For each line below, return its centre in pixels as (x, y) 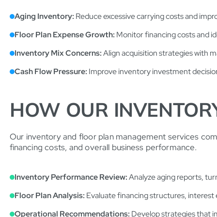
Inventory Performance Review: (71, 177)
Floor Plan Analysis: (50, 195)
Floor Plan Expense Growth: (65, 35)
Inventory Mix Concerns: (58, 53)
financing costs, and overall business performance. (103, 147)
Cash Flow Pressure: (51, 72)
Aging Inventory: (44, 16)
